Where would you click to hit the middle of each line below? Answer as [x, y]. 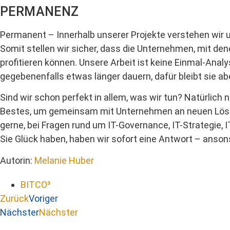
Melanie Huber [64, 160]
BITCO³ [35, 184]
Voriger [43, 198]
